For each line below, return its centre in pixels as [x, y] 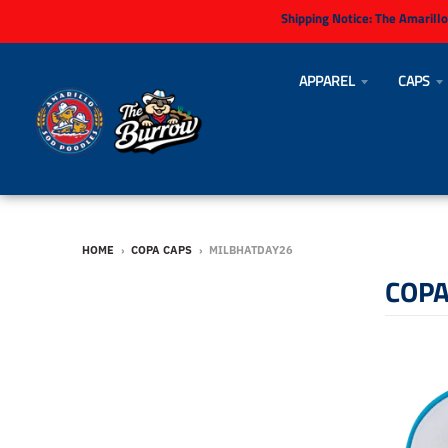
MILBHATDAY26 [251, 249]
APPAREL [326, 80]
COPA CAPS [161, 249]
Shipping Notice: [327, 18]
